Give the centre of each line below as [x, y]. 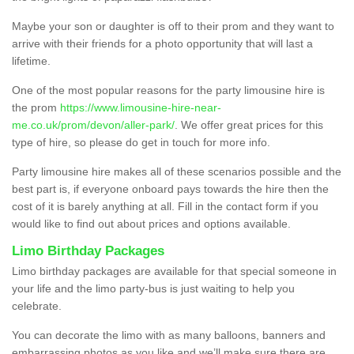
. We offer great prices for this [249, 124]
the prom [36, 107]
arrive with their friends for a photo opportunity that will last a [162, 43]
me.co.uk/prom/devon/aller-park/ [93, 124]
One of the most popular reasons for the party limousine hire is [168, 90]
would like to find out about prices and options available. [151, 223]
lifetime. [31, 60]
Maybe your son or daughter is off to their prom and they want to [173, 26]
